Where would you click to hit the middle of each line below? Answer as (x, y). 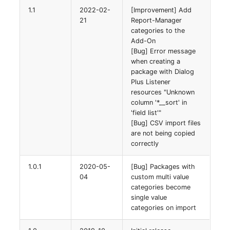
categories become (161, 187)
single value (149, 197)
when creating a (156, 61)
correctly (145, 143)
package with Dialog (163, 71)
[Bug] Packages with (163, 166)
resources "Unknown (163, 92)
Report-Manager (157, 20)
